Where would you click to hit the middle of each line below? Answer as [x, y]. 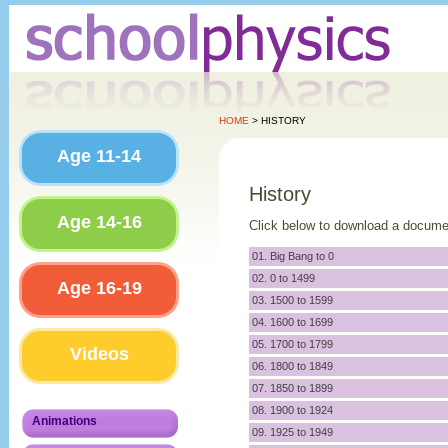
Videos [99, 354]
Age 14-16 [99, 222]
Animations [64, 421]
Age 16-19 [99, 288]
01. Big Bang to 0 [293, 256]
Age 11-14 [99, 156]
